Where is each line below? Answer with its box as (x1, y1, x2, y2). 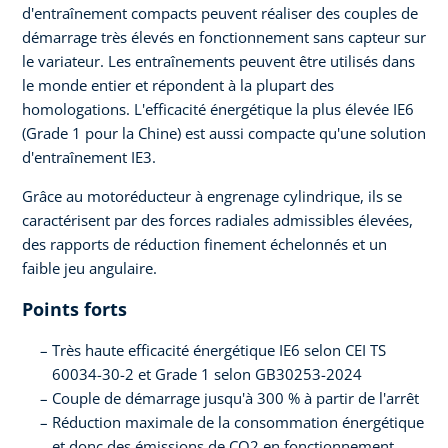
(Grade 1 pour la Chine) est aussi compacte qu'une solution (22, 123, 426, 144)
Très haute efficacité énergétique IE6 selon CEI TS (52, 340, 386, 361)
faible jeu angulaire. (22, 258, 157, 279)
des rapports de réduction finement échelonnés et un (22, 234, 387, 255)
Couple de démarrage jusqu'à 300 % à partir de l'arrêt (52, 388, 419, 409)
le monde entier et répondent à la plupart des (22, 75, 334, 96)
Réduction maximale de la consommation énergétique (52, 412, 424, 433)
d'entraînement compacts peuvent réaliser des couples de (22, 3, 418, 24)
